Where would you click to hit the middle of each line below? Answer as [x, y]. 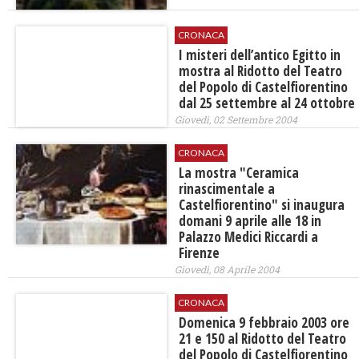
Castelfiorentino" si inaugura [261, 204]
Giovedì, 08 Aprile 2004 [227, 269]
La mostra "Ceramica [238, 172]
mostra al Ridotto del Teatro [260, 71]
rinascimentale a [226, 188]
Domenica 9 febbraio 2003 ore [264, 322]
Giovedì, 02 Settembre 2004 [236, 119]
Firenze [199, 252]
